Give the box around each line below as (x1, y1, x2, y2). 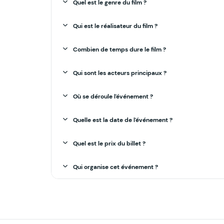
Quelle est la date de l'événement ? (72, 116, 172, 124)
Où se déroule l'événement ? (72, 92, 153, 101)
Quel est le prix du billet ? (72, 139, 145, 148)
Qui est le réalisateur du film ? (72, 22, 157, 30)
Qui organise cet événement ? (72, 163, 158, 171)
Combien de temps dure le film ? (72, 45, 166, 54)
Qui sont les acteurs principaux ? (72, 69, 166, 77)
